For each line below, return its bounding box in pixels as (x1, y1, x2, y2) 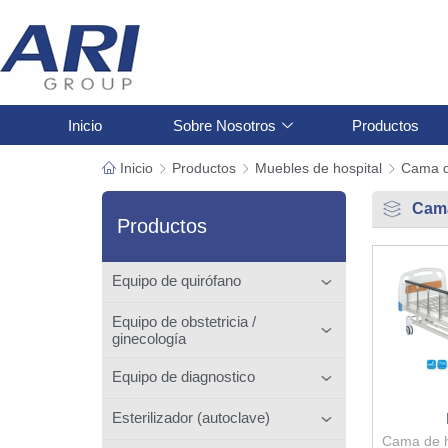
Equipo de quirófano (112, 271, 241, 289)
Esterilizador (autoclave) (112, 408, 270, 426)
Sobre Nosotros (172, 116, 276, 134)
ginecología (112, 329, 186, 347)
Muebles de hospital (255, 160, 382, 176)
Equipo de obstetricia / (112, 312, 256, 330)
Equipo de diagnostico (112, 367, 255, 385)
